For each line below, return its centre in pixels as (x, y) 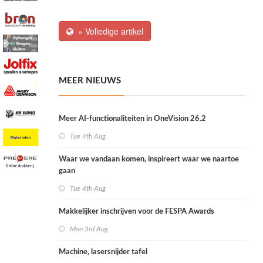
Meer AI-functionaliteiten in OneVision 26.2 (132, 119)
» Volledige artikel (108, 31)
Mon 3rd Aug (89, 229)
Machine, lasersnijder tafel (103, 252)
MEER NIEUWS (90, 81)
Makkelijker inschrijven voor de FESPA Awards (136, 212)
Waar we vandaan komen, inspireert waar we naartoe (149, 160)
